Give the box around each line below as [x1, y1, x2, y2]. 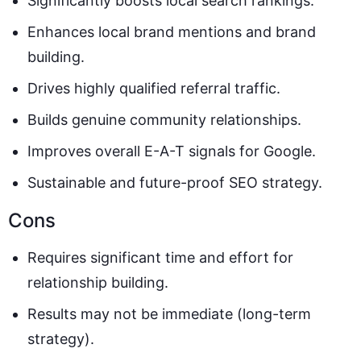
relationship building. [27, 274, 168, 292]
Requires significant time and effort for [27, 249, 293, 267]
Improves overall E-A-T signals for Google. [27, 143, 316, 160]
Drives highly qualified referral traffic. [27, 80, 280, 98]
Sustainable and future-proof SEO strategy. [27, 174, 322, 192]
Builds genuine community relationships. [27, 111, 301, 129]
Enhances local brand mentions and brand [27, 23, 316, 41]
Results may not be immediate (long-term [27, 305, 311, 323]
